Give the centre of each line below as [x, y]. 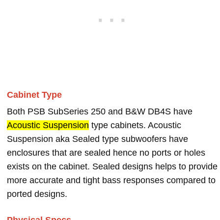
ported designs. [37, 194]
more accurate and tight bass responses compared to [111, 180]
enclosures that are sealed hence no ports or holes [106, 153]
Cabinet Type [34, 95]
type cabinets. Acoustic [135, 125]
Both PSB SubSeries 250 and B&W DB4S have [100, 111]
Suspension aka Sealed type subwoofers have [97, 139]
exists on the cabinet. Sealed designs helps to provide [112, 166]
